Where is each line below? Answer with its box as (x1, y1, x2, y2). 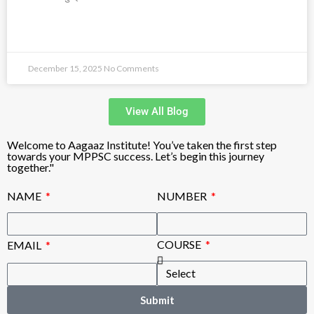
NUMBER (157, 189, 209, 203)
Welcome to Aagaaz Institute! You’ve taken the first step (7, 138, 277, 152)
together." (7, 161, 54, 175)
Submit (139, 293, 175, 306)
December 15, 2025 (28, 63, 104, 74)
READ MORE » (28, 26, 83, 37)
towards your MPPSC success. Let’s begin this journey (7, 149, 264, 163)
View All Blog (125, 105, 189, 118)
